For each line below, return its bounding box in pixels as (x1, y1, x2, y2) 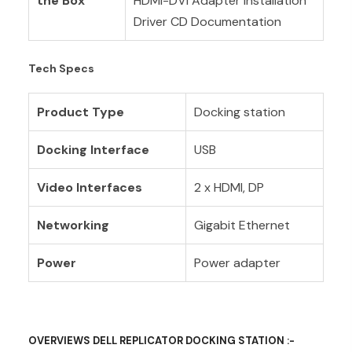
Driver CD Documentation (133, 13, 281, 30)
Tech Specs (27, 60, 94, 75)
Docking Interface (36, 141, 149, 158)
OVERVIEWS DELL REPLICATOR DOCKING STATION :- (27, 333, 295, 347)
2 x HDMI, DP (193, 178, 264, 196)
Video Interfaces (36, 178, 142, 196)
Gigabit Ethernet (193, 216, 290, 233)
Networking (36, 216, 109, 233)
